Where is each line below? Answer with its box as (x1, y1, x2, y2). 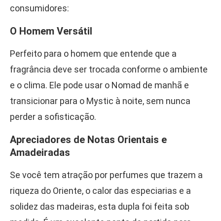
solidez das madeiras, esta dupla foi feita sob (10, 201, 189, 212)
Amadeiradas (10, 146, 70, 158)
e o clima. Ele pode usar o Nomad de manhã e (10, 79, 189, 90)
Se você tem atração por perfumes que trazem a (10, 169, 203, 180)
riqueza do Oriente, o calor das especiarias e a (10, 185, 191, 196)
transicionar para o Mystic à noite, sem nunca (10, 95, 190, 106)
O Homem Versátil (10, 25, 92, 37)
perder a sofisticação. (10, 111, 96, 122)
